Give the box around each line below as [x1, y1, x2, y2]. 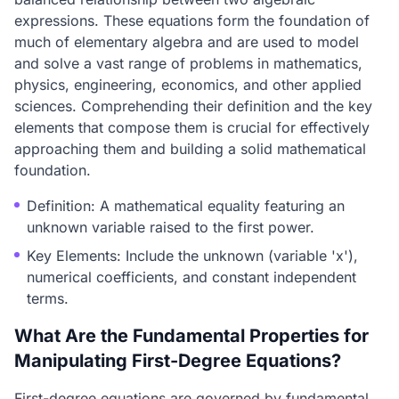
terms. [27, 289, 69, 307]
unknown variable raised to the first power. [27, 218, 314, 236]
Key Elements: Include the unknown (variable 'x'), [27, 247, 358, 265]
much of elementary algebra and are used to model [14, 33, 359, 51]
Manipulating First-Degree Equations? [14, 350, 341, 371]
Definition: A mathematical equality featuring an [27, 197, 345, 215]
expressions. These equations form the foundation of [14, 12, 370, 29]
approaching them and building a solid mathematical [14, 140, 366, 158]
